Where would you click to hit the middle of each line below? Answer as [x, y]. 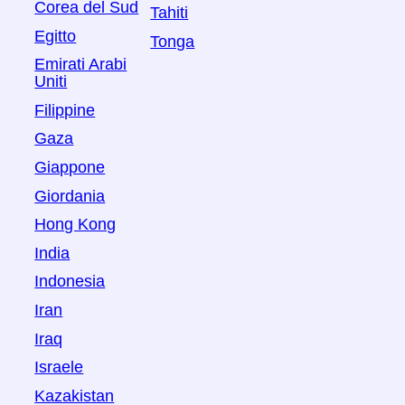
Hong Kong [75, 225]
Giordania [70, 196]
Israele [59, 367]
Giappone [70, 167]
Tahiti [170, 13]
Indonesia [70, 282]
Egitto [56, 36]
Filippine [65, 110]
